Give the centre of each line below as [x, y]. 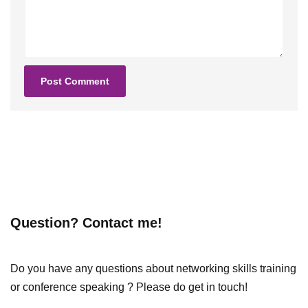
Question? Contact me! [86, 223]
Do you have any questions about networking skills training [153, 269]
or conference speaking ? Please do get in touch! [129, 287]
